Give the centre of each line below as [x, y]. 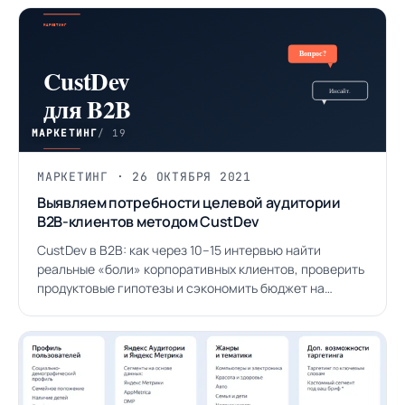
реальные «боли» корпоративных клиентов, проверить [201, 269]
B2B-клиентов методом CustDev [149, 221]
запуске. [63, 307]
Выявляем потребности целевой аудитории [189, 202]
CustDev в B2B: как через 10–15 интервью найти [179, 250]
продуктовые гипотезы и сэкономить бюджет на [181, 288]
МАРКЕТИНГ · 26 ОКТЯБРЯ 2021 [145, 177]
